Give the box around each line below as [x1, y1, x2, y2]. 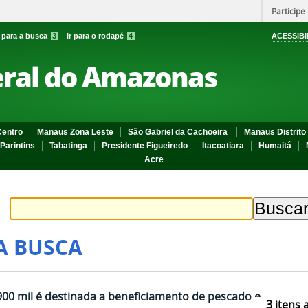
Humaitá [258, 141, 291, 151]
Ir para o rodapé [67, 32, 126, 40]
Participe [272, 5, 305, 16]
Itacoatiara [202, 141, 244, 151]
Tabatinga [49, 141, 87, 151]
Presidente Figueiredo [102, 141, 188, 151]
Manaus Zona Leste [37, 127, 113, 137]
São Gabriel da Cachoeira [128, 127, 230, 137]
